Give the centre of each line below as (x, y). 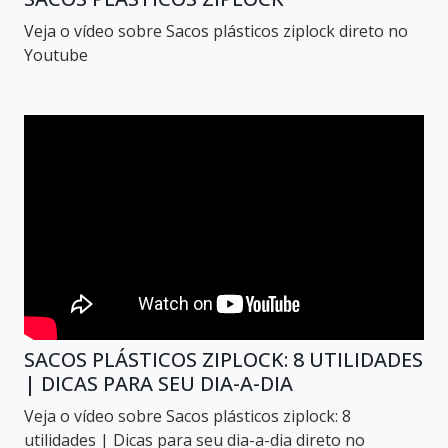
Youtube (56, 55)
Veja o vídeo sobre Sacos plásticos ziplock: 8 (187, 416)
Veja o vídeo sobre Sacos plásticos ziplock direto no (216, 31)
